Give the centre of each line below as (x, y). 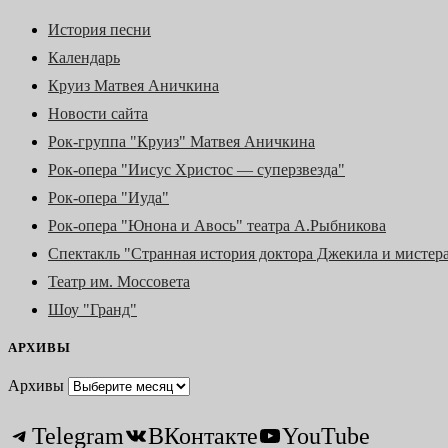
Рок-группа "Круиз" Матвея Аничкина (181, 142)
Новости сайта (98, 114)
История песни (99, 30)
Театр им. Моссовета (119, 282)
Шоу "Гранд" (92, 310)
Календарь (84, 58)
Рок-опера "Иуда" (108, 198)
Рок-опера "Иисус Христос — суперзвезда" (196, 170)
